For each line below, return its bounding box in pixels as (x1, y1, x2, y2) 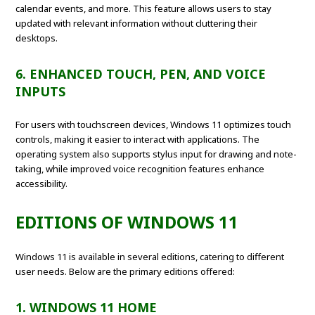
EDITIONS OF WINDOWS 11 (15, 210, 239, 234)
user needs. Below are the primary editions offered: (15, 265, 236, 278)
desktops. (15, 32, 58, 45)
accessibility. (15, 177, 68, 191)
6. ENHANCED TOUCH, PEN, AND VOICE (15, 65, 266, 83)
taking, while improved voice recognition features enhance (15, 162, 265, 176)
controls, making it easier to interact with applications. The (15, 133, 260, 146)
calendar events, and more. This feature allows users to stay (15, 2, 272, 15)
